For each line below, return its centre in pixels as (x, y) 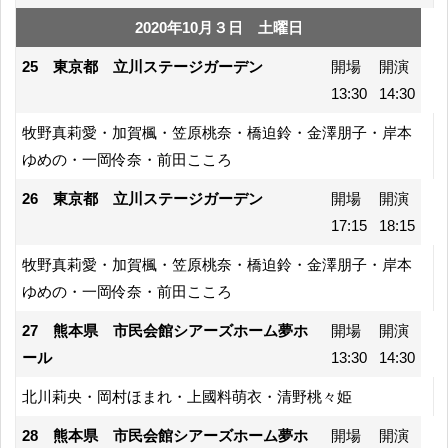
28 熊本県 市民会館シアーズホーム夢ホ (165, 435)
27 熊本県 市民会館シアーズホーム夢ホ (165, 330)
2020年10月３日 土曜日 (218, 27)
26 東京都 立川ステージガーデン (142, 198)
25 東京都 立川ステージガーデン (142, 66)
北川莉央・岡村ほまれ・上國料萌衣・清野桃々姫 (187, 396)
